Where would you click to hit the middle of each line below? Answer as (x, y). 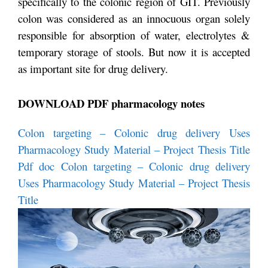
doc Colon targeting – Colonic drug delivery (145, 166)
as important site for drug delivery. (93, 69)
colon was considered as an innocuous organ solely (134, 19)
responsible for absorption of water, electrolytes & (134, 35)
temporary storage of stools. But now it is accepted (134, 52)
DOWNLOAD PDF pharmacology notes (111, 103)
